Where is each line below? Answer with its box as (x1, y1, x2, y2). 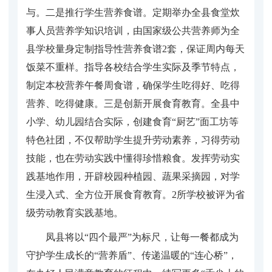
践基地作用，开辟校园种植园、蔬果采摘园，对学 (26, 171, 240, 182)
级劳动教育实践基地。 (26, 207, 123, 218)
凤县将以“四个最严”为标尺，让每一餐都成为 (46, 231, 239, 242)
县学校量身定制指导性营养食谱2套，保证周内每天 (26, 43, 245, 54)
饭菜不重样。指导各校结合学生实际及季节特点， (26, 61, 240, 72)
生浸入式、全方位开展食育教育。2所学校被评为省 (26, 189, 245, 200)
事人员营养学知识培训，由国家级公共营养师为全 (26, 25, 240, 36)
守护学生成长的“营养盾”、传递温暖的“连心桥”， (26, 250, 237, 260)
